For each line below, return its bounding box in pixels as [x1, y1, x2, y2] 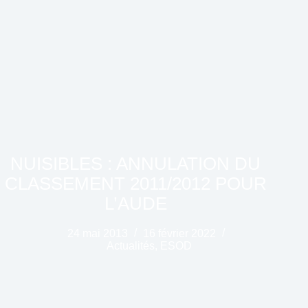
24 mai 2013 [67, 228, 129, 240]
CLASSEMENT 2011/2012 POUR [4, 173, 267, 195]
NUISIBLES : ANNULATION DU [10, 153, 261, 175]
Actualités [107, 240, 155, 252]
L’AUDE [104, 193, 167, 214]
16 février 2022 [143, 228, 217, 240]
